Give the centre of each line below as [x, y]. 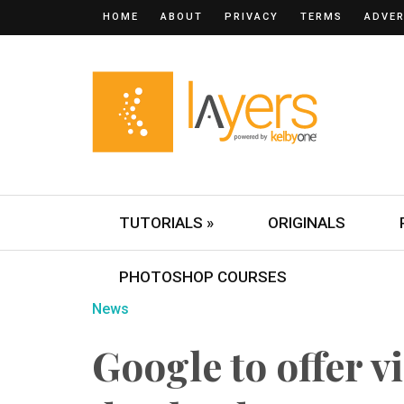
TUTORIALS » [166, 223]
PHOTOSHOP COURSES [203, 277]
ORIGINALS [307, 223]
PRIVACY [252, 17]
